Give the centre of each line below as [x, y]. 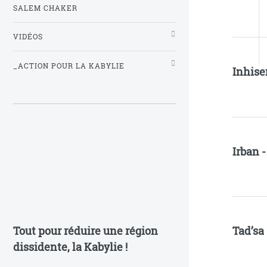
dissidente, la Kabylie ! [70, 247]
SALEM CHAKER [45, 8]
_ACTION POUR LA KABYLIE [69, 66]
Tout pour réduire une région [86, 231]
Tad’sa [249, 230]
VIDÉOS [28, 37]
